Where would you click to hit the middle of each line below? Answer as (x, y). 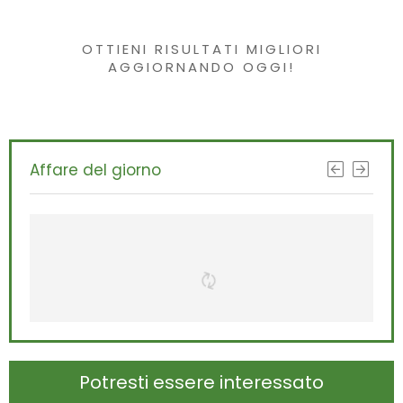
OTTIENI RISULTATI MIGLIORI (201, 49)
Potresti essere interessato (201, 382)
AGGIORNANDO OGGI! (201, 67)
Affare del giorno (95, 170)
